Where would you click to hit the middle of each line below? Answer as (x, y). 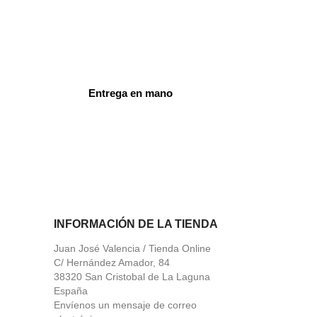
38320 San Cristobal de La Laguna (132, 277)
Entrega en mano (131, 93)
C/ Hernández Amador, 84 (112, 263)
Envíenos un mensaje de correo (125, 305)
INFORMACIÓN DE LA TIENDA (136, 224)
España (71, 291)
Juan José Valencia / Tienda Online (132, 248)
